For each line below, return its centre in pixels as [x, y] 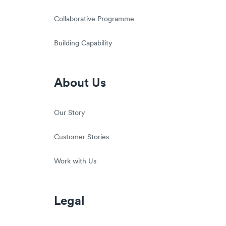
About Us [80, 84]
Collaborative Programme [94, 20]
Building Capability [83, 44]
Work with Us [75, 162]
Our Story [70, 114]
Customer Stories [82, 138]
